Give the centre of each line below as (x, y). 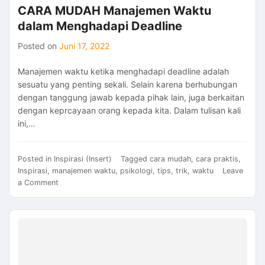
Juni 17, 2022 (84, 46)
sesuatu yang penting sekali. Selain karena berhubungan (127, 85)
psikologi (136, 171)
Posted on (38, 46)
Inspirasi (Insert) (83, 159)
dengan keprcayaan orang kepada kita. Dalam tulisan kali (129, 111)
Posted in (36, 159)
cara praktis (217, 159)
